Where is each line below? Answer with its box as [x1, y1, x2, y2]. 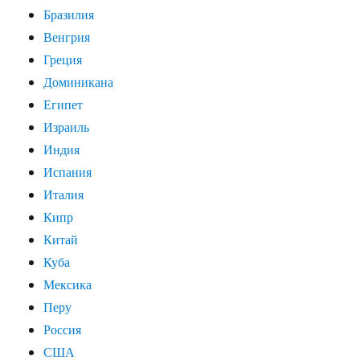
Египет [43, 96, 84, 113]
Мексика [43, 276, 92, 293]
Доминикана [43, 73, 114, 91]
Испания [43, 163, 92, 181]
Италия [43, 186, 84, 203]
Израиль [43, 118, 90, 136]
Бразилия [43, 6, 95, 23]
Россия [43, 321, 82, 338]
